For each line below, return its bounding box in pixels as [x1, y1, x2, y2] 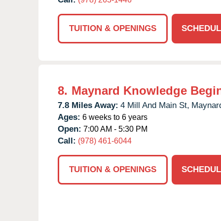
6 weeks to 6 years [80, 112, 147, 121]
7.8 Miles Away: [58, 100, 118, 110]
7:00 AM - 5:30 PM [81, 124, 147, 133]
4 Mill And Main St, [120, 100, 189, 110]
